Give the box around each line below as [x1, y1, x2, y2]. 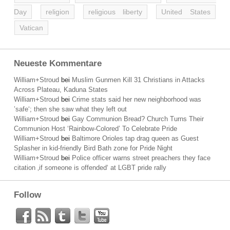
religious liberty [88, 8, 143, 16]
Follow [14, 190, 41, 200]
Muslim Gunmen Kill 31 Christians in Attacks [72, 76, 205, 84]
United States [161, 8, 211, 16]
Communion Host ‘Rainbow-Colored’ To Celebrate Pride [14, 125, 177, 132]
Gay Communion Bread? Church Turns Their [72, 115, 204, 123]
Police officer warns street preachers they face [72, 154, 210, 162]
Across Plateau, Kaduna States [14, 86, 108, 93]
